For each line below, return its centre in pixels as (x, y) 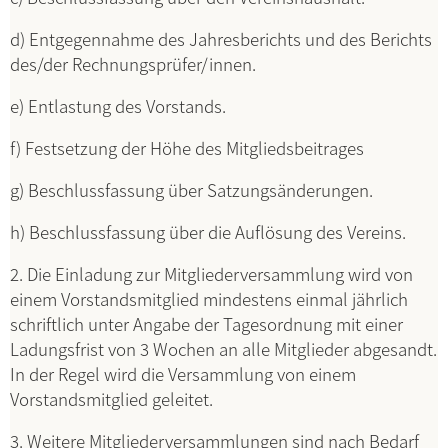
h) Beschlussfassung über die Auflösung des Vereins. (208, 231)
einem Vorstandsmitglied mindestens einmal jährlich (209, 298)
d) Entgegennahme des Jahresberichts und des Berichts (221, 38)
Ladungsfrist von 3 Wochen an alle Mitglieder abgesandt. (223, 348)
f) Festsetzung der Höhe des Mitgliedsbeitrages (187, 147)
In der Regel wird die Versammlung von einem (183, 373)
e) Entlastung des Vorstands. (118, 105)
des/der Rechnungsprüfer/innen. (133, 63)
